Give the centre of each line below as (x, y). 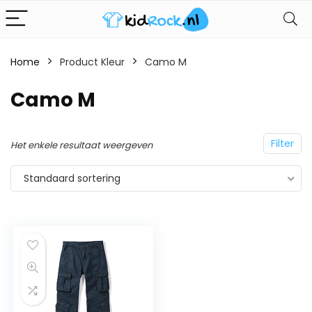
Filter (282, 143)
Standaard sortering (72, 178)
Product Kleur (92, 62)
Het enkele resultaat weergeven (81, 145)
